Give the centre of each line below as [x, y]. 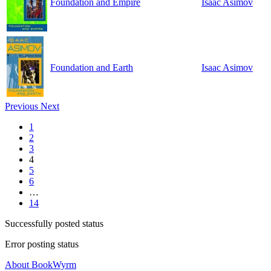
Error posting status [42, 244]
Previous [23, 106]
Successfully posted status [54, 224]
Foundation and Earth [92, 68]
